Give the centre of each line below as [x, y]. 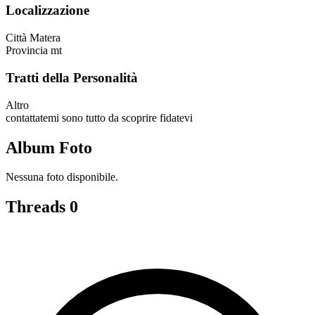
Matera [45, 38]
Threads [38, 207]
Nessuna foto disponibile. [62, 177]
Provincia [27, 51]
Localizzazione [47, 11]
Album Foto [49, 147]
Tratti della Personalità [72, 77]
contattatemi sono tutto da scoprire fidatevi [99, 117]
